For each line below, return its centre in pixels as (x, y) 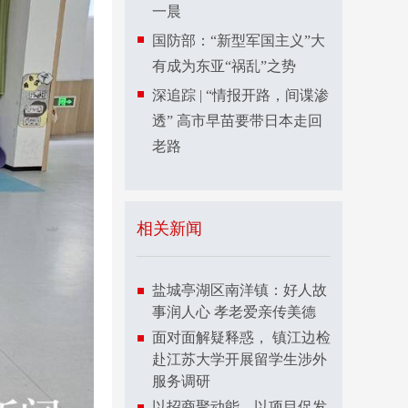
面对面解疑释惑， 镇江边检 (241, 337)
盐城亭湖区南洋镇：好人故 (240, 290)
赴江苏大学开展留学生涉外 (240, 359)
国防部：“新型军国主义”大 (239, 41)
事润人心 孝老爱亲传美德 (234, 312)
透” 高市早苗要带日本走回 (237, 121)
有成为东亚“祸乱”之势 (224, 66)
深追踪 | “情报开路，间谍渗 (240, 95)
